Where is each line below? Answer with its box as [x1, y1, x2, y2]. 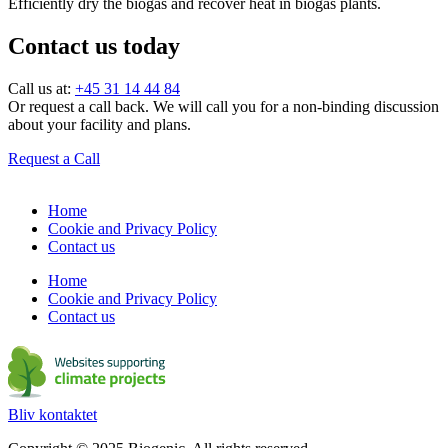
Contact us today [8, 32, 180, 59]
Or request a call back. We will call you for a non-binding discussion [8, 97, 439, 115]
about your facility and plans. [8, 115, 191, 133]
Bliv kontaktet [8, 405, 97, 423]
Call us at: [8, 79, 75, 97]
